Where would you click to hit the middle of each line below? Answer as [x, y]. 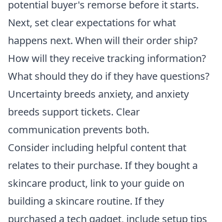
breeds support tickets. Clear [74, 111]
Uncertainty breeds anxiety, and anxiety [98, 94]
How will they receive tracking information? [107, 58]
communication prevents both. [79, 129]
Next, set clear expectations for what [92, 22]
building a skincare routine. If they [86, 201]
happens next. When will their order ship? [103, 40]
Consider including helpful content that [97, 147]
